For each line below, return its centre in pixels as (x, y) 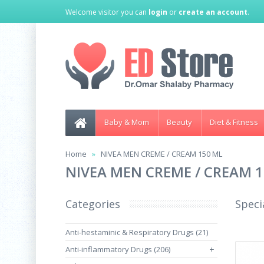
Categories (93, 204)
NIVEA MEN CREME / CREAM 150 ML (161, 154)
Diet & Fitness (234, 122)
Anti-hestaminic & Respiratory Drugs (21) (137, 232)
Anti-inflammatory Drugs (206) (118, 249)
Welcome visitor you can (107, 12)
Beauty (179, 122)
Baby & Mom (127, 122)
